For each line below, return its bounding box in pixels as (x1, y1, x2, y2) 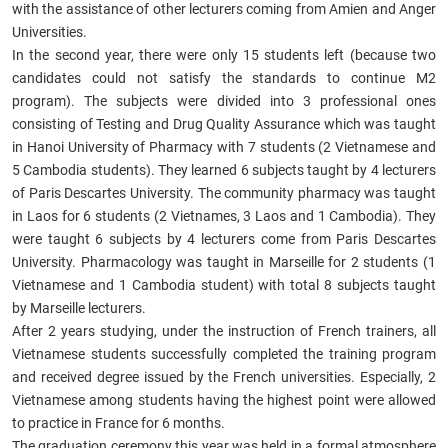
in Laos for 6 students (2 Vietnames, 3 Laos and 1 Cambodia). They (12, 207, 436, 224)
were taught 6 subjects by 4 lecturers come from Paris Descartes (12, 230, 436, 247)
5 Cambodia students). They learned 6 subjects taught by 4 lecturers (12, 161, 436, 178)
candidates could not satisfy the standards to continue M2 (12, 69, 436, 86)
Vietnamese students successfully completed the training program (12, 345, 436, 362)
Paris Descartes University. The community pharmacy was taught (28, 184, 436, 201)
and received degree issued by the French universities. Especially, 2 (12, 368, 436, 385)
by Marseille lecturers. (12, 299, 146, 316)
